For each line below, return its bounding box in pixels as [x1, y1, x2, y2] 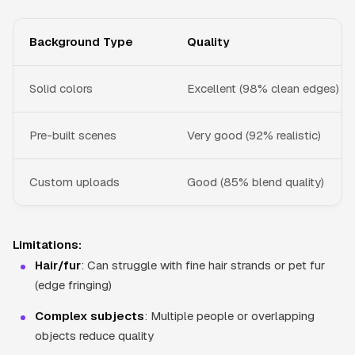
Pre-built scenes [29, 127, 116, 143]
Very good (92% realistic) [187, 127, 321, 143]
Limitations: [13, 236, 82, 252]
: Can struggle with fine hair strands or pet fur [81, 257, 325, 273]
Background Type [29, 33, 133, 49]
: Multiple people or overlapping [144, 307, 315, 323]
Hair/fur [35, 257, 81, 273]
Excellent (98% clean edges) [187, 80, 339, 96]
